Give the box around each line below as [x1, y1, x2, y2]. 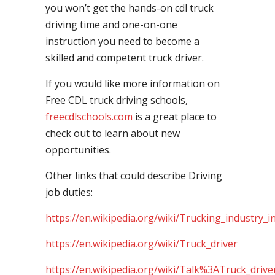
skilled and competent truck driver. [45, 51, 204, 64]
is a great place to [133, 110, 217, 123]
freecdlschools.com [45, 110, 133, 123]
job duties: [45, 185, 93, 199]
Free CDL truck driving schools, [45, 93, 188, 107]
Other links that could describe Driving [45, 169, 222, 182]
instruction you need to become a [45, 34, 199, 48]
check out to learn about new [45, 126, 180, 140]
